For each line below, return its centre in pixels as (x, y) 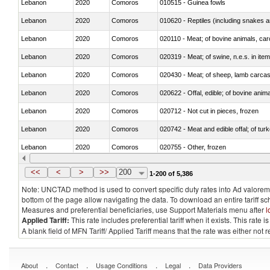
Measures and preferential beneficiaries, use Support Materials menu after (144, 209)
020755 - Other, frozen (193, 147)
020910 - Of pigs (184, 165)
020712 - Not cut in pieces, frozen (209, 111)
